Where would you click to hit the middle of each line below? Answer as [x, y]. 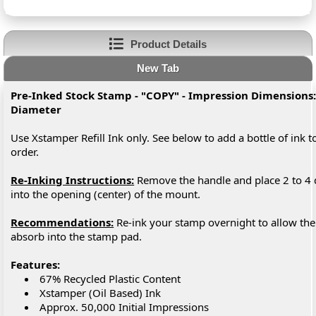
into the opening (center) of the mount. [110, 194]
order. [26, 152]
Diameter [36, 109]
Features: [36, 265]
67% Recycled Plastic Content [113, 279]
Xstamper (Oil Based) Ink [102, 293]
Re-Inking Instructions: [73, 180]
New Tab [158, 68]
